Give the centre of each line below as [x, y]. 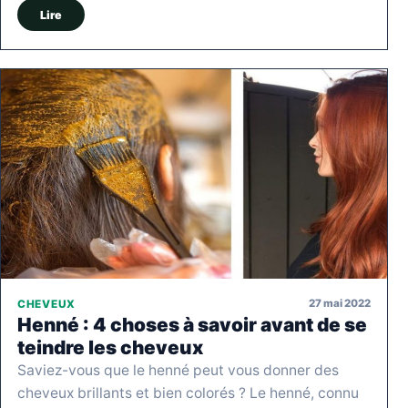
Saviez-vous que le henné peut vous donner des [178, 370]
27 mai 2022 [340, 304]
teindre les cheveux [110, 347]
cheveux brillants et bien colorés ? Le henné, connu [188, 393]
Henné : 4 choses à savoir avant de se [192, 324]
